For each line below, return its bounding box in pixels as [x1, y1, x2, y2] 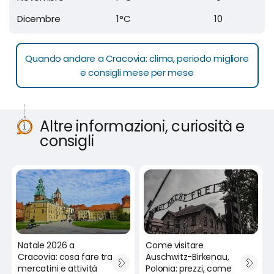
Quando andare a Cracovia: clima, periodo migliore [25, 51, 249, 65]
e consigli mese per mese [80, 65, 194, 79]
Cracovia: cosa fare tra [18, 251, 113, 264]
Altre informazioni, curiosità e [40, 116, 245, 136]
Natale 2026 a [18, 239, 75, 252]
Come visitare [146, 239, 204, 252]
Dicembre [17, 12, 61, 25]
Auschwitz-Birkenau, [146, 251, 229, 264]
